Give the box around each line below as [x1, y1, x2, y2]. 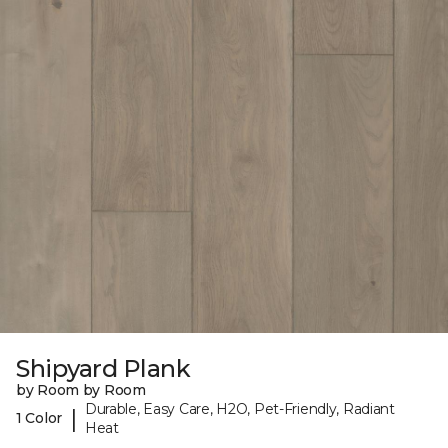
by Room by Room [16, 380, 146, 399]
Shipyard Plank [16, 353, 191, 383]
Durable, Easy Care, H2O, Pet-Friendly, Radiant [84, 399, 395, 418]
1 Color [16, 409, 63, 428]
